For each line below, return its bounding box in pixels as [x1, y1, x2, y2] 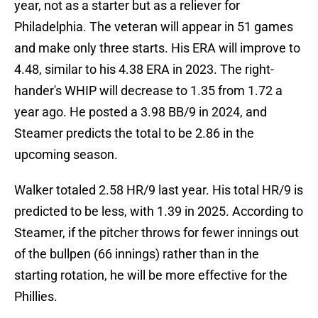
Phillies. [14, 289, 57, 305]
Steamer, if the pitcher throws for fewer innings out [14, 225, 299, 241]
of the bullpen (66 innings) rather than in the [14, 246, 259, 262]
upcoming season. [14, 147, 118, 163]
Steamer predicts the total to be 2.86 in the [14, 126, 254, 141]
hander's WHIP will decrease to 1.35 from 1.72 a [14, 83, 283, 99]
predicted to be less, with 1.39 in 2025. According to [14, 204, 303, 219]
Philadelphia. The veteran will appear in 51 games [14, 19, 293, 35]
